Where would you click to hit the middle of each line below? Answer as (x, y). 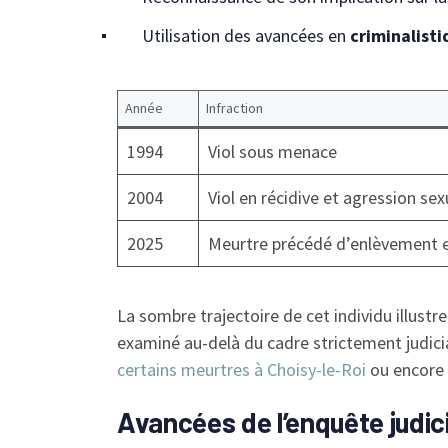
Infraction (234, 107)
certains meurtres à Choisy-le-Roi (241, 369)
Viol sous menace (272, 151)
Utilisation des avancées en (246, 35)
